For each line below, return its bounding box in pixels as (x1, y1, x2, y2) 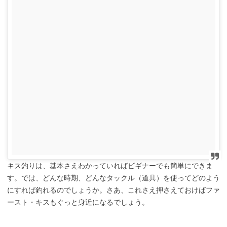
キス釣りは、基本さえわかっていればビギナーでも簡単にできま (7, 162, 213, 170)
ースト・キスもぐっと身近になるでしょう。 (7, 198, 149, 207)
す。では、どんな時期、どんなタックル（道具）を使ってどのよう (7, 174, 220, 182)
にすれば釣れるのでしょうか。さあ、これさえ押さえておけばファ (7, 186, 220, 195)
